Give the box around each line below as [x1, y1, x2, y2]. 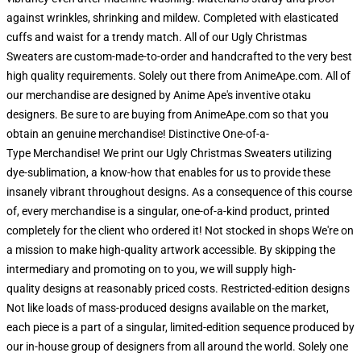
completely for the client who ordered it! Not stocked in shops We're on [6, 224, 354, 237]
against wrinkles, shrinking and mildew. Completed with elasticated [6, 11, 338, 24]
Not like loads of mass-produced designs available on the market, [6, 301, 329, 314]
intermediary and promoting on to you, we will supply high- [6, 263, 296, 276]
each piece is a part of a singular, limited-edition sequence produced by [6, 321, 355, 334]
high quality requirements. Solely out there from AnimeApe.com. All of [6, 69, 351, 82]
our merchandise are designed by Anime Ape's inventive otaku [6, 89, 311, 102]
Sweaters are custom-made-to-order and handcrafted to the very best [6, 50, 352, 63]
